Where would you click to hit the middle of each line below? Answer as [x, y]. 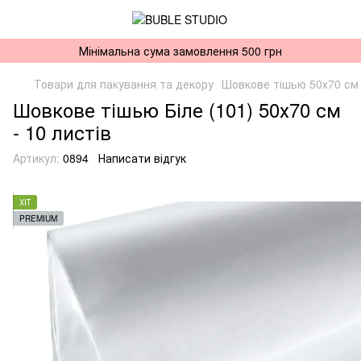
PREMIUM [38, 218]
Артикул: [36, 158]
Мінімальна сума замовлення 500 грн [180, 51]
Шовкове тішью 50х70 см [290, 84]
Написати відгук [142, 158]
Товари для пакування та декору [124, 84]
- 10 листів [62, 132]
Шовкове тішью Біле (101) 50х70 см [177, 109]
